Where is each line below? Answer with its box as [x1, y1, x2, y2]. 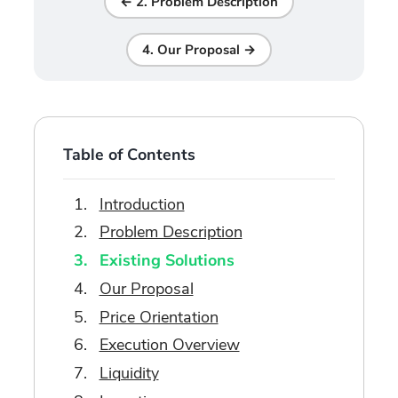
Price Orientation [99, 306, 219, 328]
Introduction [99, 193, 185, 215]
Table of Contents [63, 143, 195, 165]
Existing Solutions [99, 250, 235, 272]
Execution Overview [99, 334, 240, 356]
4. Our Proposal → [142, 40, 256, 59]
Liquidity [99, 362, 159, 385]
